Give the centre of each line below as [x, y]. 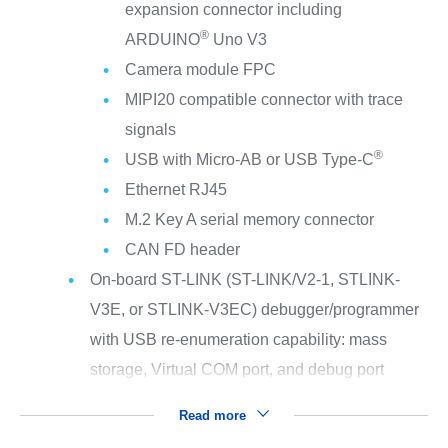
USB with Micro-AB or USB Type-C [249, 160]
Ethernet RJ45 [175, 190]
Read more [214, 416]
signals [150, 130]
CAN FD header [182, 250]
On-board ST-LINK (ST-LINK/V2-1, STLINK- [244, 280]
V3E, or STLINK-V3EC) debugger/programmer [254, 310]
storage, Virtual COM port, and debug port [236, 370]
